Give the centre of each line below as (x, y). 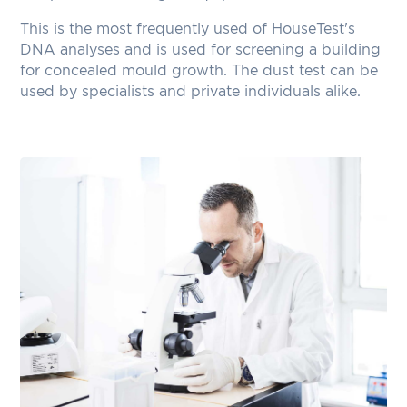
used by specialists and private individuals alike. (191, 91)
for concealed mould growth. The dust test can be (199, 70)
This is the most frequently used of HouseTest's (188, 29)
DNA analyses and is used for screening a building (201, 50)
